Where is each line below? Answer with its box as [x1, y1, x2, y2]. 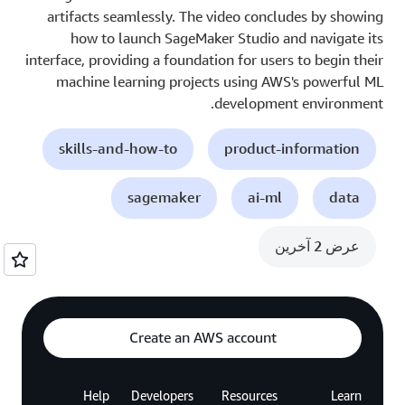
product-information [224, 138, 360, 157]
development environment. [214, 93, 383, 112]
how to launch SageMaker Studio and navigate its [71, 28, 383, 47]
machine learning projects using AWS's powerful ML [56, 71, 383, 90]
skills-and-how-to [59, 138, 177, 157]
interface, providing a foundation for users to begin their [25, 50, 383, 69]
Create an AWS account [128, 326, 277, 349]
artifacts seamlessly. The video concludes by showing [47, 6, 383, 25]
